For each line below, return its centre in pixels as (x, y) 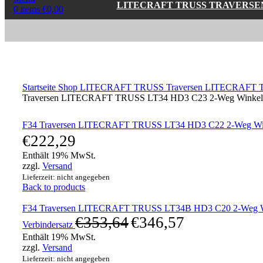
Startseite (40, 87)
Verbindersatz (49, 225)
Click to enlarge (52, 76)
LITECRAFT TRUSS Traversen (142, 87)
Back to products (54, 187)
